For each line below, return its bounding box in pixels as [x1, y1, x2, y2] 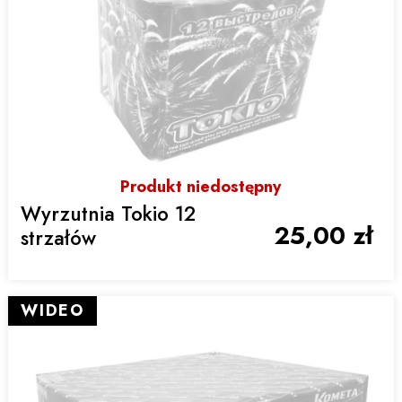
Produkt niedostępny [120, 175, 282, 199]
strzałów [20, 223, 96, 252]
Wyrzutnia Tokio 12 [20, 198, 196, 228]
